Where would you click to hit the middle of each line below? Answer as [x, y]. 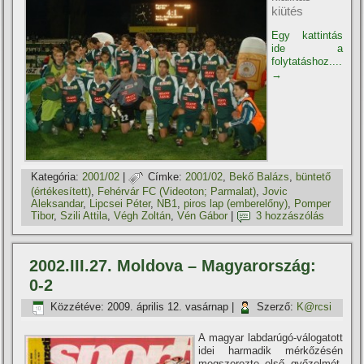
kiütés [288, 11]
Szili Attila [84, 216]
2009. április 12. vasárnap [168, 307]
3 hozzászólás [290, 216]
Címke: [165, 177]
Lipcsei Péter [120, 203]
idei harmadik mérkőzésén [271, 350]
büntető [314, 177]
